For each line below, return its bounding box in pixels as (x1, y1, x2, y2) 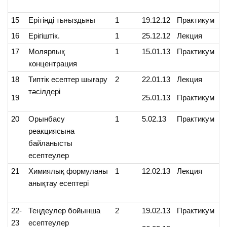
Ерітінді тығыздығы (28, 16, 96, 25)
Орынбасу (28, 115, 65, 124)
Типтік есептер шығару (28, 75, 108, 84)
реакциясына (28, 127, 75, 136)
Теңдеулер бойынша (28, 206, 101, 215)
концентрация (28, 59, 78, 68)
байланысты (28, 139, 73, 148)
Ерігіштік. (28, 31, 60, 41)
